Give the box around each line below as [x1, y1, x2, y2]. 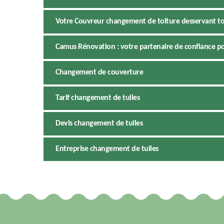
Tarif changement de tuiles [55, 94, 139, 102]
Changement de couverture [55, 68, 143, 77]
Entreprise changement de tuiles [55, 145, 158, 153]
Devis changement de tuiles [55, 119, 142, 128]
